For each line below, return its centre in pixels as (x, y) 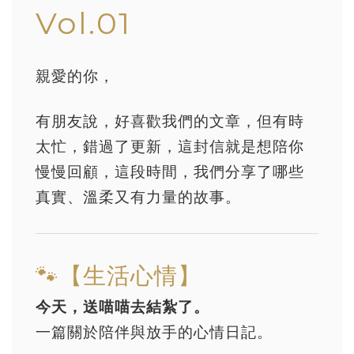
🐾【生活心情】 (119, 275)
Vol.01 (83, 23)
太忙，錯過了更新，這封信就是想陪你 (170, 146)
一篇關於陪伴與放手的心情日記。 (154, 331)
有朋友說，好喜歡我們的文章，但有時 (170, 121)
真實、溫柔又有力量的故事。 (138, 196)
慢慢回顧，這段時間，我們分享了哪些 (170, 171)
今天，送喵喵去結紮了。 (122, 306)
